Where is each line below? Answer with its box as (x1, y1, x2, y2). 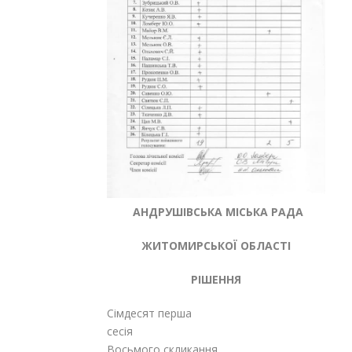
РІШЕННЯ (191, 272, 241, 288)
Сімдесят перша (107, 306, 192, 321)
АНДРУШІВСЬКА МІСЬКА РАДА (129, 204, 303, 220)
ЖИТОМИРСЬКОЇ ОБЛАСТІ (141, 238, 291, 254)
